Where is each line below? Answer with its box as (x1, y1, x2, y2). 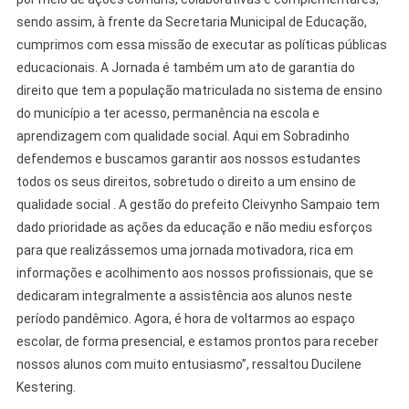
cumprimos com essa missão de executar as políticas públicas (16, 37, 387, 53)
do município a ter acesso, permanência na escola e (16, 106, 320, 121)
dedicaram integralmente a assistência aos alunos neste (16, 288, 352, 304)
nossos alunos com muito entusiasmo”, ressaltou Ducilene (16, 357, 362, 372)
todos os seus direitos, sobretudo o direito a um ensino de (16, 174, 356, 190)
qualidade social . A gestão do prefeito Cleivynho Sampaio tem (16, 197, 380, 213)
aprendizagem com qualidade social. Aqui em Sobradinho (16, 129, 350, 144)
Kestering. (16, 380, 76, 395)
